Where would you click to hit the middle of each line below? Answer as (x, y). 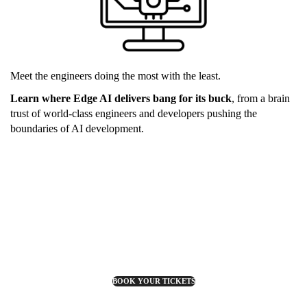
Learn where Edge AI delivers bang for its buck (121, 99)
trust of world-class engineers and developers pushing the (134, 114)
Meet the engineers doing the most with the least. (115, 76)
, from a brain (261, 99)
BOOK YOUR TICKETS (153, 281)
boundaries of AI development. (77, 129)
